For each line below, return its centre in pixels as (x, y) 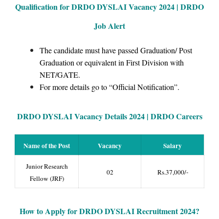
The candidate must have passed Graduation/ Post (116, 50)
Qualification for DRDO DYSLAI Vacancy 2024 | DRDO (109, 7)
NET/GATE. (60, 75)
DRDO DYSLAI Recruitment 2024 (137, 211)
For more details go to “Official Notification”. (109, 87)
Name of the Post (47, 145)
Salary (173, 145)
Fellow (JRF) (47, 178)
